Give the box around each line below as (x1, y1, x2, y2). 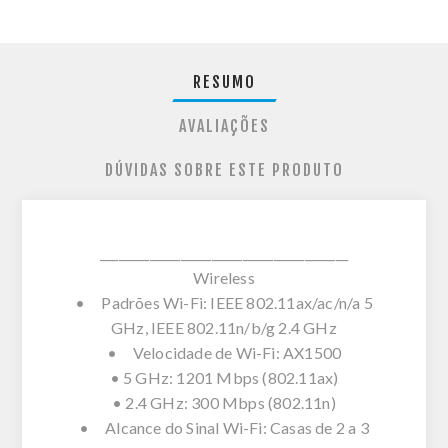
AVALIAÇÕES (178, 115, 270, 136)
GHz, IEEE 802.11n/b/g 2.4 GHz (111, 317, 337, 337)
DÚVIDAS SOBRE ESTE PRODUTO (104, 159, 344, 180)
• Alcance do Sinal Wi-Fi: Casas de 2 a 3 (79, 417, 369, 437)
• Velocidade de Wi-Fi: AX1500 (106, 342, 342, 362)
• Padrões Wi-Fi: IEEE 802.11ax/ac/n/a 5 (75, 292, 373, 312)
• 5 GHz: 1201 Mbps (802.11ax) (109, 367, 339, 387)
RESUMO (192, 71, 256, 92)
